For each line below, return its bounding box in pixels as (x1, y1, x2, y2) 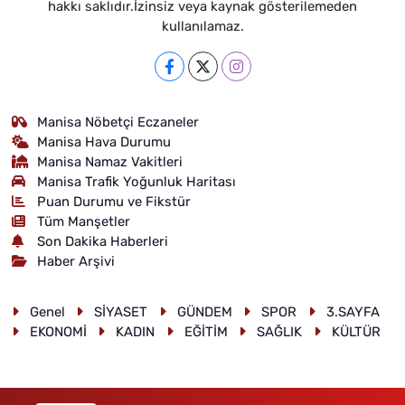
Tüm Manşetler (37, 212, 131, 230)
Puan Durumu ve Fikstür (37, 193, 192, 210)
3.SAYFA (325, 303, 380, 320)
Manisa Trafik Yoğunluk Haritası (37, 173, 237, 190)
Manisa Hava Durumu (37, 133, 172, 150)
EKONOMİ (29, 323, 87, 340)
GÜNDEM (176, 303, 232, 320)
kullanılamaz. (161, 17, 244, 34)
